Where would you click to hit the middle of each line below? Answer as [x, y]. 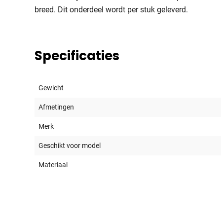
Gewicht [51, 88]
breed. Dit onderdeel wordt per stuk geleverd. [111, 10]
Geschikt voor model [70, 146]
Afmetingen [56, 107]
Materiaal [53, 165]
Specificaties [77, 56]
